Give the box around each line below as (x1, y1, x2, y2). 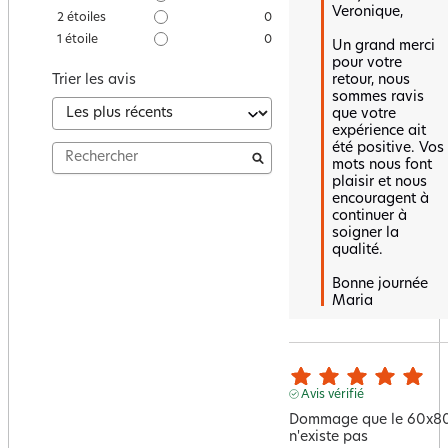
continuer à (331, 208, 407, 224)
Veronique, (331, 4, 403, 20)
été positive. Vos (331, 140, 444, 156)
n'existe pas (288, 429, 368, 445)
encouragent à (331, 191, 429, 207)
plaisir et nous (331, 174, 427, 190)
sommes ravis (331, 89, 424, 105)
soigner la (331, 225, 399, 241)
